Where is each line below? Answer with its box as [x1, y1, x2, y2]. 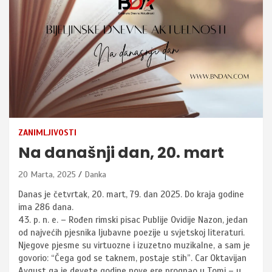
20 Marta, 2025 [18, 169, 76, 180]
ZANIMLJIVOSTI [18, 127, 76, 138]
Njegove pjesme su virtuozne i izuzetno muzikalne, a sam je [18, 240, 250, 251]
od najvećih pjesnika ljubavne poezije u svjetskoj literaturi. [18, 227, 245, 239]
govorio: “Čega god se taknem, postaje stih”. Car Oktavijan [18, 253, 246, 264]
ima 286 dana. [18, 202, 73, 213]
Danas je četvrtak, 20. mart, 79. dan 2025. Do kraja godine [18, 189, 244, 200]
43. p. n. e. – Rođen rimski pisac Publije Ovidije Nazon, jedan [18, 214, 248, 226]
